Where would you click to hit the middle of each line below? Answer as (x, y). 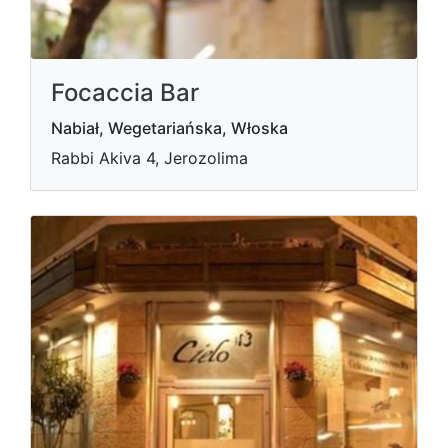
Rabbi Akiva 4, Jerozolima (149, 158)
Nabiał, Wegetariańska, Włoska (169, 128)
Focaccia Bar (125, 92)
